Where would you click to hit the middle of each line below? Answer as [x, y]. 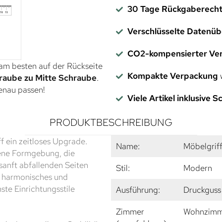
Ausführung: [138, 190]
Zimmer [130, 211]
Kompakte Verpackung [172, 76]
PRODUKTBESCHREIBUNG [111, 122]
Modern [198, 168]
